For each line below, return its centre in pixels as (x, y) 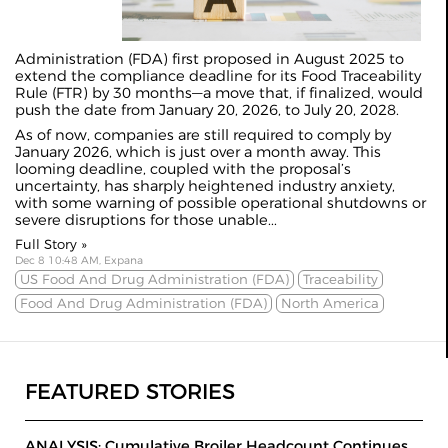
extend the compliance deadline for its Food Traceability (218, 75)
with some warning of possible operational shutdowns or (220, 202)
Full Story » (51, 243)
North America (330, 302)
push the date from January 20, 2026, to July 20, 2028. (207, 109)
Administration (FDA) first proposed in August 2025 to (209, 58)
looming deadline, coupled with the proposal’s (183, 168)
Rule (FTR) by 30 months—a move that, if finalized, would (219, 92)
